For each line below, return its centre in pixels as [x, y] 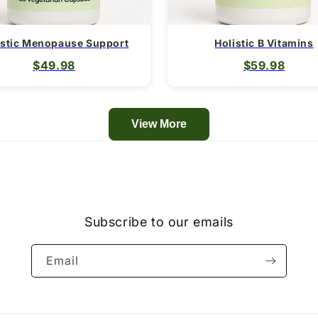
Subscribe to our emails [159, 222]
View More [159, 124]
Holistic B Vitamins [264, 43]
